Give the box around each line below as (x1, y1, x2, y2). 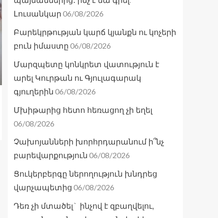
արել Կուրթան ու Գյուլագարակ (14, 73, 141, 83)
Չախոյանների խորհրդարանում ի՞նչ (14, 137, 164, 147)
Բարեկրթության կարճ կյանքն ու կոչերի (14, 28, 176, 37)
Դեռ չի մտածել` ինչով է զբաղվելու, (14, 201, 154, 211)
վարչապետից (14, 183, 72, 193)
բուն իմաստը (14, 41, 69, 51)
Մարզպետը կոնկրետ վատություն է (14, 60, 159, 70)
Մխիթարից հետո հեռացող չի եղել (14, 106, 152, 115)
